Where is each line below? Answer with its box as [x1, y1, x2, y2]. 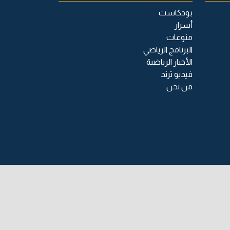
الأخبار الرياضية [146, 57, 193, 67]
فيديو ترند [161, 70, 193, 79]
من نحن [166, 82, 193, 91]
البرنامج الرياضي [143, 45, 193, 54]
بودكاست [159, 8, 193, 17]
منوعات [166, 33, 193, 42]
